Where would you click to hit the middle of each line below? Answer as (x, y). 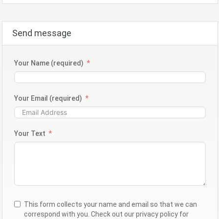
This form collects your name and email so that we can (110, 204)
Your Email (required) (48, 98)
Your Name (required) (49, 63)
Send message (42, 33)
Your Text (30, 133)
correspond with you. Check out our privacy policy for (106, 214)
